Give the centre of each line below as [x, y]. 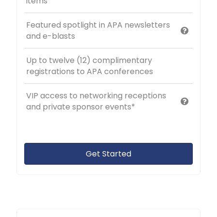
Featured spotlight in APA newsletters [98, 25]
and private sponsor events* [81, 107]
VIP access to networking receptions [96, 95]
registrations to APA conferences [90, 71]
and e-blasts [51, 36]
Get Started [108, 154]
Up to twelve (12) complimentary [89, 60]
